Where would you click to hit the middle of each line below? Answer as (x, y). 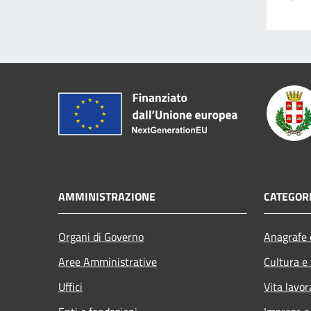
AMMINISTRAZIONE (107, 196)
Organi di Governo (101, 236)
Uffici (70, 286)
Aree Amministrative (108, 261)
